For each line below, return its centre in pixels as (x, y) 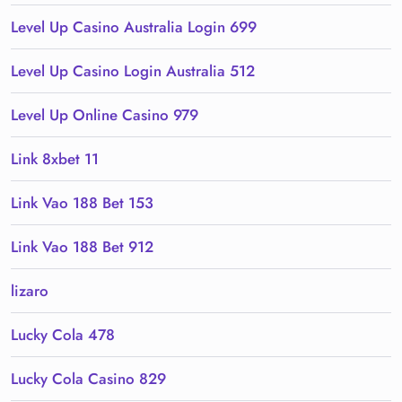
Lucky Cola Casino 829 (88, 379)
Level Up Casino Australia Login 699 (134, 27)
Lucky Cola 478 (63, 335)
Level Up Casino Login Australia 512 (133, 71)
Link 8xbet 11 (55, 159)
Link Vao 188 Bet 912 (82, 247)
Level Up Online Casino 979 (105, 115)
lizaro (30, 291)
